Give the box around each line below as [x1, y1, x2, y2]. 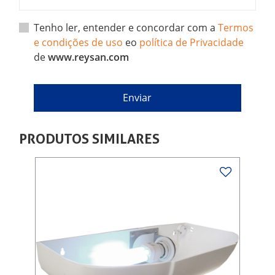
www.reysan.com [48, 50, 130, 64]
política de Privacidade [139, 35, 244, 49]
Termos [218, 20, 254, 34]
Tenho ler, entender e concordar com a [34, 20, 219, 34]
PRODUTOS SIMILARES [19, 130, 160, 147]
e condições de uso [34, 35, 123, 49]
